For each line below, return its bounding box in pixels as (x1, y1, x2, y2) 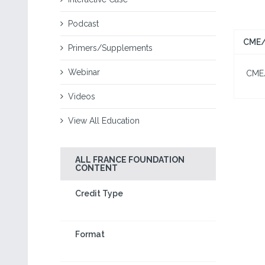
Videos (68, 92, 95, 101)
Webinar (68, 67, 100, 77)
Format (75, 230, 105, 239)
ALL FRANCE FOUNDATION (75, 155, 185, 164)
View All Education (68, 116, 140, 125)
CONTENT (75, 163, 118, 173)
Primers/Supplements (68, 43, 153, 53)
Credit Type (75, 189, 123, 198)
